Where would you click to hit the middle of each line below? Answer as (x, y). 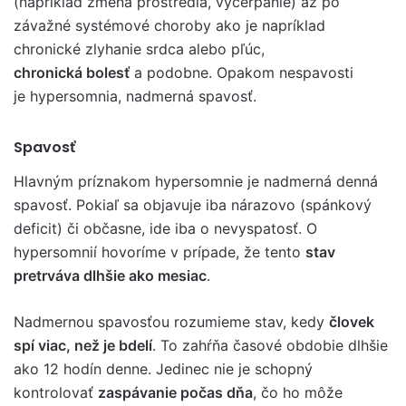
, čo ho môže (298, 392)
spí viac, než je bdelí (83, 345)
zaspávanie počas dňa (175, 392)
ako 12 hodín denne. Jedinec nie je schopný (163, 369)
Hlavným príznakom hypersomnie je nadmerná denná (196, 181)
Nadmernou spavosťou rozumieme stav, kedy (171, 322)
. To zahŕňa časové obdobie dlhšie (270, 345)
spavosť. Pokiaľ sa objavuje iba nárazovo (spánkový (193, 205)
